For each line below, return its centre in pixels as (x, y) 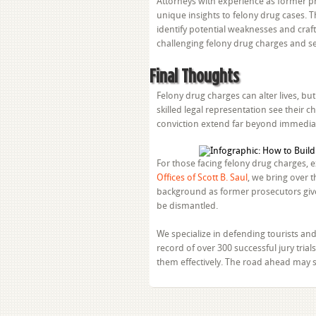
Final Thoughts (194, 75)
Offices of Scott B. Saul (202, 177)
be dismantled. (187, 206)
